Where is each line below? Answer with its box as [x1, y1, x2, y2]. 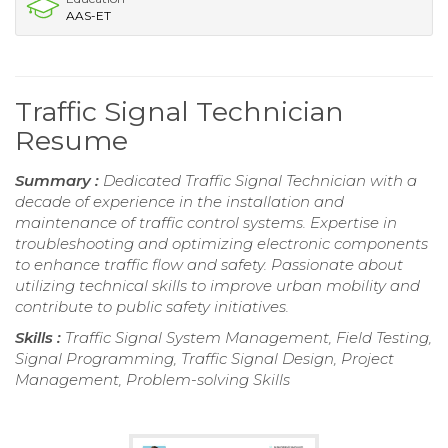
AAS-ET [66, 7, 111, 23]
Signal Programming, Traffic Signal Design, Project [15, 348, 394, 368]
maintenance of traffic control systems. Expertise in [15, 212, 397, 232]
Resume [15, 123, 128, 157]
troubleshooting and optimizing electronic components [15, 233, 428, 253]
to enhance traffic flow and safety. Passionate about [15, 254, 403, 274]
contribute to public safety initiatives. [15, 296, 289, 316]
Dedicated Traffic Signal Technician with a [103, 170, 417, 190]
